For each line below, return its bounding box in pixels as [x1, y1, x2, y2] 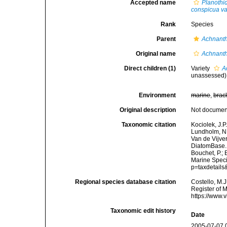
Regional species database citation [75, 178, 176, 185]
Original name [136, 50, 176, 57]
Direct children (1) [124, 65, 176, 72]
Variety [191, 65, 212, 72]
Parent [157, 35, 176, 43]
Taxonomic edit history [110, 207, 176, 214]
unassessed [191, 72, 225, 79]
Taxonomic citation [122, 121, 176, 128]
